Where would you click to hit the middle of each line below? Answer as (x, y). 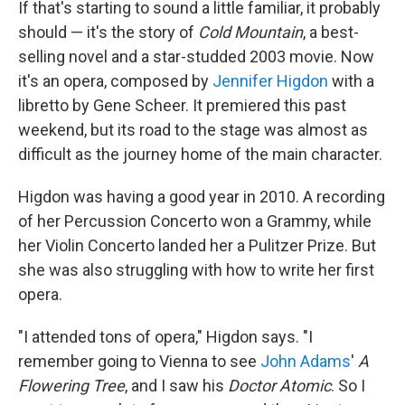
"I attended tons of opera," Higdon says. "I (165, 337)
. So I (348, 386)
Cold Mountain (250, 33)
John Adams (306, 362)
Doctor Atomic (279, 386)
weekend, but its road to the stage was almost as (193, 130)
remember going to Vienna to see (139, 362)
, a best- (331, 33)
